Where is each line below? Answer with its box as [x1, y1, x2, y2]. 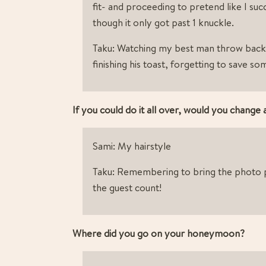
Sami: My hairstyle [93, 139, 171, 153]
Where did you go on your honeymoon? [72, 226, 245, 240]
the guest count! [93, 180, 161, 195]
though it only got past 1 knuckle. [93, 15, 234, 30]
